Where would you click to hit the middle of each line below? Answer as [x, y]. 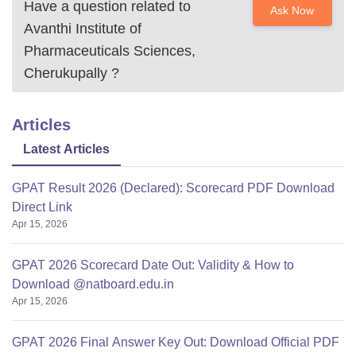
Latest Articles [66, 149]
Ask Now [292, 10]
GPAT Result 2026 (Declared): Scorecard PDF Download [173, 188]
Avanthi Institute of [83, 29]
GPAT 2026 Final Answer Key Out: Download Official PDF [176, 342]
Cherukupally [66, 73]
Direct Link [42, 207]
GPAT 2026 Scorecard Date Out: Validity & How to [153, 265]
